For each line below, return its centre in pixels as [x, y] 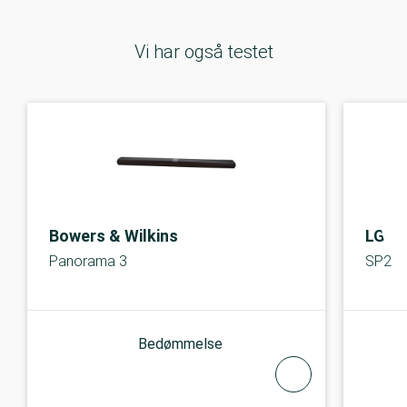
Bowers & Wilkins [114, 235]
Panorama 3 [88, 261]
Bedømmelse [180, 343]
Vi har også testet [203, 51]
